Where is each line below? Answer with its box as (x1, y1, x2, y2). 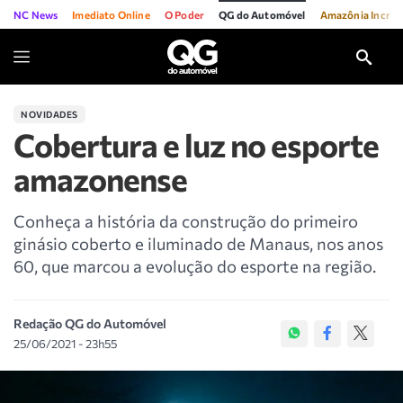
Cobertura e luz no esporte (13, 125, 379, 164)
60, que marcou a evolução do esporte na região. (13, 255, 376, 276)
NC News (13, 8, 58, 21)
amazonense (13, 159, 187, 198)
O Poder (164, 8, 205, 21)
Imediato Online (72, 8, 150, 21)
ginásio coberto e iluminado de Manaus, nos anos (13, 233, 383, 254)
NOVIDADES (21, 109, 78, 120)
